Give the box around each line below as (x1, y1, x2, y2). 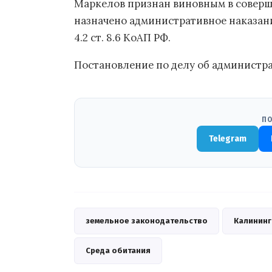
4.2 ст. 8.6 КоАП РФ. (74, 30, 171, 44)
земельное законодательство (86, 216, 208, 225)
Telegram (209, 133, 246, 144)
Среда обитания (86, 245, 151, 255)
